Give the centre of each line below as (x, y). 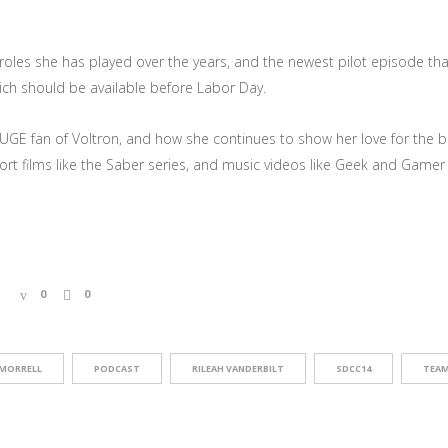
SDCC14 (353, 368)
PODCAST (116, 368)
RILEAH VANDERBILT (237, 368)
